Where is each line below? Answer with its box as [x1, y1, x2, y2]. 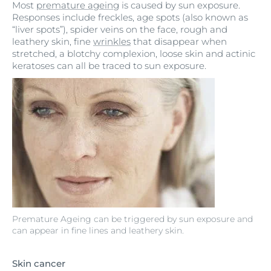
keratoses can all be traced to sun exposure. [12, 60, 206, 72]
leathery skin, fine [12, 36, 93, 48]
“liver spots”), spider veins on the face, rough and [12, 24, 227, 36]
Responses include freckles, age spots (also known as [12, 11, 248, 24]
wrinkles [93, 36, 131, 48]
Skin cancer [12, 258, 65, 270]
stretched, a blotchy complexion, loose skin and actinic [12, 48, 255, 60]
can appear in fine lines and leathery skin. [12, 225, 184, 237]
